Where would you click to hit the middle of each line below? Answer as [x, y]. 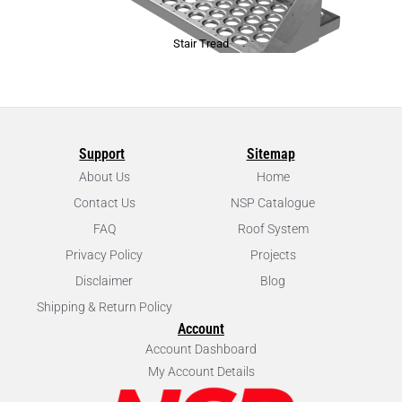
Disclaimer [105, 281]
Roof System [273, 229]
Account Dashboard [201, 350]
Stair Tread [201, 44]
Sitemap [271, 154]
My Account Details [201, 372]
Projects [273, 255]
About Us [104, 177]
